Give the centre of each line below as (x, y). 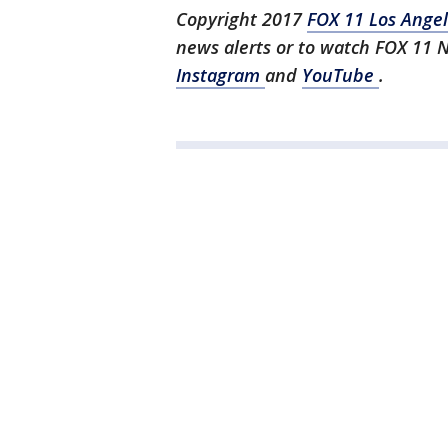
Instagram (220, 75)
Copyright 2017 (241, 19)
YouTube (340, 75)
